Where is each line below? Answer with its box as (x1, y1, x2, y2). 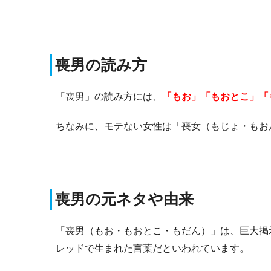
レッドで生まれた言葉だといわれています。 (56, 243, 249, 253)
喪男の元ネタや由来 (55, 190, 194, 207)
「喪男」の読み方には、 (56, 91, 162, 102)
